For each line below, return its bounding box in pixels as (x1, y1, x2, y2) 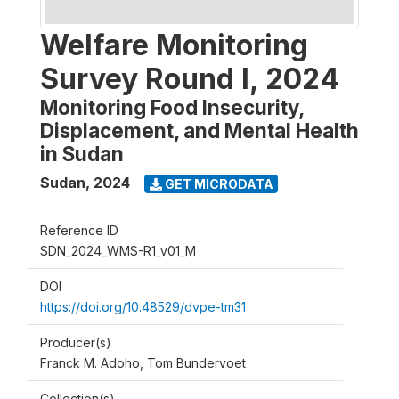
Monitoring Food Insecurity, (40, 95, 304, 119)
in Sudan (40, 142, 124, 166)
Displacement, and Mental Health (40, 118, 359, 142)
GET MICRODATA (161, 175, 273, 191)
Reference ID (40, 223, 118, 238)
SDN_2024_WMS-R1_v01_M (40, 243, 196, 258)
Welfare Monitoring (40, 28, 308, 62)
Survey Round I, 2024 (40, 61, 339, 96)
